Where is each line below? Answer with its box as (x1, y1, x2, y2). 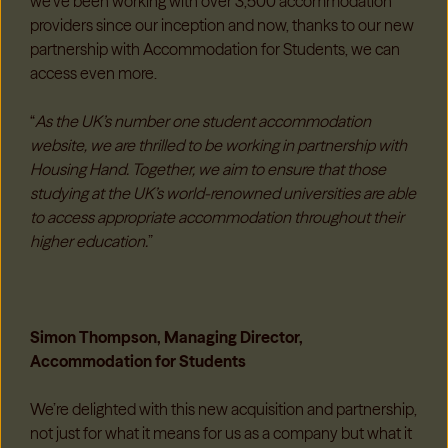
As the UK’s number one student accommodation (35, 110, 371, 131)
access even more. (30, 62, 157, 83)
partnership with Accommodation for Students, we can (30, 38, 400, 59)
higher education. (30, 230, 148, 251)
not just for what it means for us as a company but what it (30, 422, 412, 443)
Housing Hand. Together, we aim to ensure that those (30, 158, 386, 179)
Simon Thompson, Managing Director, (30, 326, 303, 347)
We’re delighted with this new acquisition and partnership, (30, 398, 417, 419)
